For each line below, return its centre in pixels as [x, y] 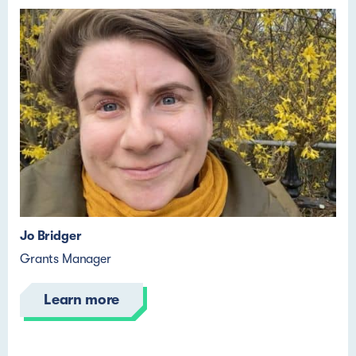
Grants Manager [66, 259]
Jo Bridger [51, 236]
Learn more [82, 300]
